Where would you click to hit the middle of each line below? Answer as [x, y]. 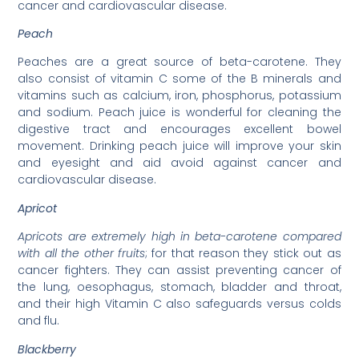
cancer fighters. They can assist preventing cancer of [179, 270]
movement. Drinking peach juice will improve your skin [179, 146]
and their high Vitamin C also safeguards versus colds [179, 304]
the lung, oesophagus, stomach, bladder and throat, [179, 287]
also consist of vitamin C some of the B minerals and [179, 79]
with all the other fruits [81, 254]
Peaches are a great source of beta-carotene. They [179, 62]
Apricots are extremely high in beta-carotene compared [179, 237]
